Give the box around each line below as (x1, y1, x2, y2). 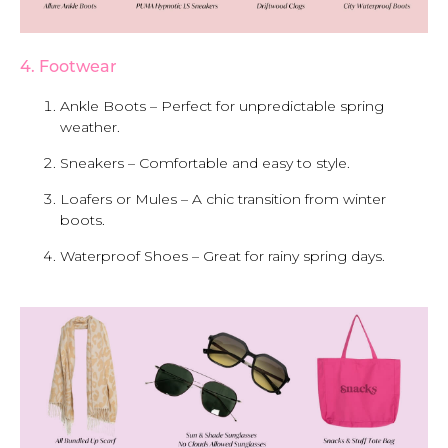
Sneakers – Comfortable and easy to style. (60, 154, 350, 173)
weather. (60, 118, 120, 137)
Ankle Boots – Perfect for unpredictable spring (60, 97, 384, 116)
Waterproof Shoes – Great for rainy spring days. (60, 247, 385, 266)
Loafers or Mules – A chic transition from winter (60, 190, 386, 209)
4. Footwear (20, 60, 117, 77)
